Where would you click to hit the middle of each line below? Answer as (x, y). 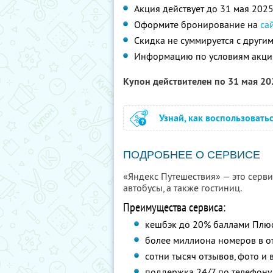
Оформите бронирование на (197, 24)
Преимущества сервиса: (174, 207)
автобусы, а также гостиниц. (183, 188)
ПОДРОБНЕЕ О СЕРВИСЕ (192, 155)
